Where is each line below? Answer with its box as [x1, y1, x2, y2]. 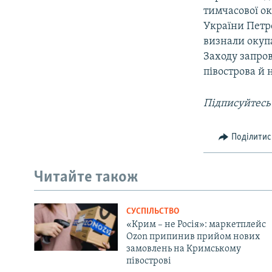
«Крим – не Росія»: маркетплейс [126, 220, 266, 230]
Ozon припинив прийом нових [126, 232, 260, 242]
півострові [126, 256, 171, 267]
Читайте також [34, 169, 138, 186]
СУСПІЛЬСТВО [126, 207, 179, 217]
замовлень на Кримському [126, 244, 241, 254]
